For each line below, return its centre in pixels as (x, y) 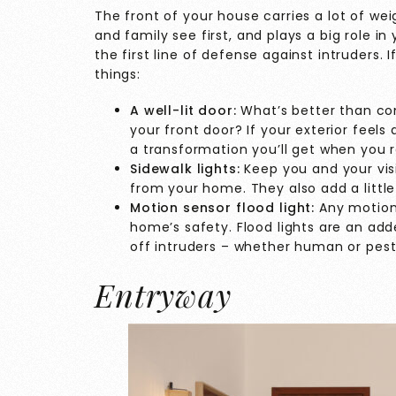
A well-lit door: (186, 110)
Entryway (163, 294)
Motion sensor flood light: (223, 208)
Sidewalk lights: (185, 169)
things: (118, 75)
